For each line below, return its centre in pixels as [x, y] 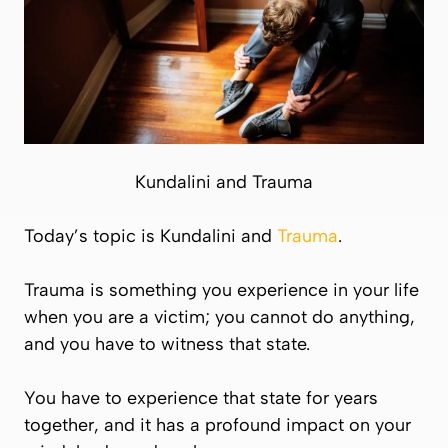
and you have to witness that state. [169, 343]
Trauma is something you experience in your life [221, 289]
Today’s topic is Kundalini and [150, 235]
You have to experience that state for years [201, 397]
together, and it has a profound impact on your [217, 424]
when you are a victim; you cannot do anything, [219, 316]
